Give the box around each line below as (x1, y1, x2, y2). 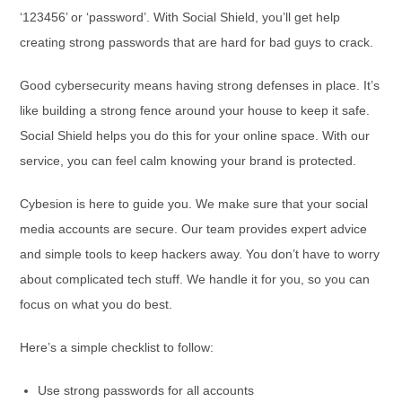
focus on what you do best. (20, 297, 173, 311)
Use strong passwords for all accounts (38, 383, 255, 398)
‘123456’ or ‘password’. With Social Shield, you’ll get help (20, 10, 341, 24)
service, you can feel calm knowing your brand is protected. (20, 153, 357, 168)
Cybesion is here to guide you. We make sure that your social (20, 197, 369, 211)
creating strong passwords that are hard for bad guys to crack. (20, 35, 374, 49)
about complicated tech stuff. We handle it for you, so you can (20, 272, 371, 286)
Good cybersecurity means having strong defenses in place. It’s (20, 78, 380, 92)
